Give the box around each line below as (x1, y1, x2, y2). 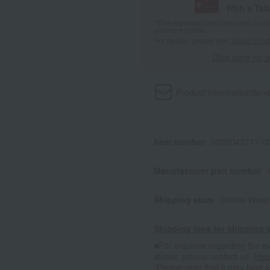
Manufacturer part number (154, 165, 261, 177)
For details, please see (154, 35, 230, 46)
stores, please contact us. (154, 250, 254, 263)
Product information (176, 86, 251, 99)
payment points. (154, 25, 206, 36)
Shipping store (154, 193, 215, 206)
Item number (154, 136, 205, 148)
